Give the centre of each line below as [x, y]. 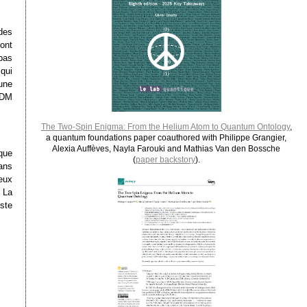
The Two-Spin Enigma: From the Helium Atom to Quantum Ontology [165, 126]
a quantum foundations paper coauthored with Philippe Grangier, [167, 137]
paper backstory [165, 159]
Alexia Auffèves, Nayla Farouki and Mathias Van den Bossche [167, 148]
